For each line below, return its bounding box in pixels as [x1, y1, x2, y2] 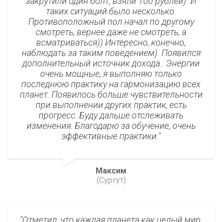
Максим [96, 166, 126, 176]
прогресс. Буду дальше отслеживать [39, 110, 183, 121]
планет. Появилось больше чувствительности [19, 89, 203, 100]
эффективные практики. [61, 131, 158, 142]
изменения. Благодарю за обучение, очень [26, 120, 196, 131]
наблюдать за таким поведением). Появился [21, 48, 201, 58]
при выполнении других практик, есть [35, 100, 187, 111]
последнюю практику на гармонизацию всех [21, 79, 201, 90]
